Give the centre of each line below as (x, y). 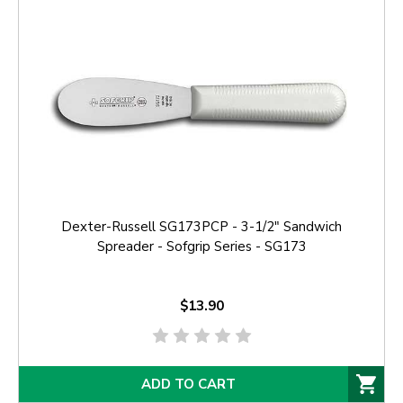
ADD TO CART (188, 384)
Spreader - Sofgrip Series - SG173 (201, 247)
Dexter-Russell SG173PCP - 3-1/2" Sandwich (201, 227)
